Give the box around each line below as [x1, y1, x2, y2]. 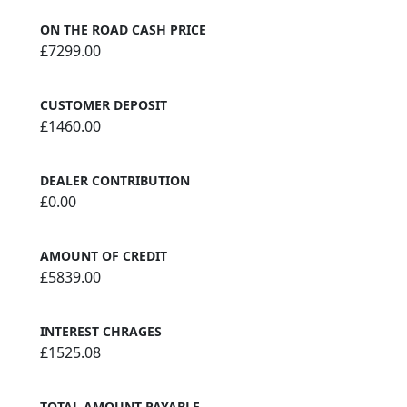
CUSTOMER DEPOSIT [40, 95, 167, 114]
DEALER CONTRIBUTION [40, 171, 190, 189]
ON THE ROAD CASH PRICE [40, 20, 206, 38]
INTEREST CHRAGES [40, 322, 162, 340]
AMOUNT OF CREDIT [40, 246, 167, 264]
